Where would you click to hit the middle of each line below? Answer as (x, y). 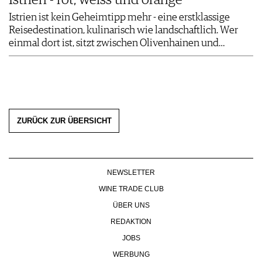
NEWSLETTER (131, 172)
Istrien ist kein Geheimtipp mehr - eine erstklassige (119, 18)
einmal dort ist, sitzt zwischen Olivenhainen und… (117, 44)
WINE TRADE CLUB (131, 189)
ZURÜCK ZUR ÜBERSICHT (64, 121)
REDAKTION (131, 221)
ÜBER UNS (131, 205)
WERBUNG (131, 254)
